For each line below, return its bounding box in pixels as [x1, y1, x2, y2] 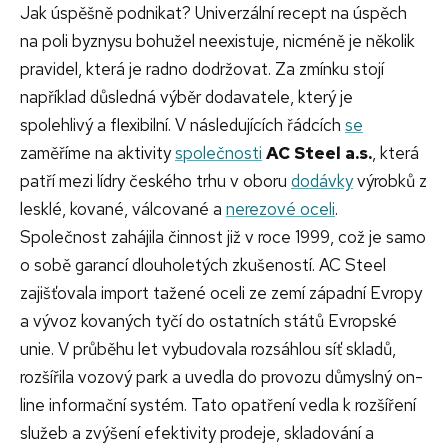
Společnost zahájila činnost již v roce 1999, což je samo [20, 225, 426, 248]
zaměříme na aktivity [20, 141, 175, 164]
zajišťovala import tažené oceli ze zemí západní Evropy [20, 281, 422, 304]
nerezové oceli [226, 197, 335, 220]
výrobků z [353, 169, 427, 192]
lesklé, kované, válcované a [20, 197, 226, 220]
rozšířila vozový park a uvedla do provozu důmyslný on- [20, 365, 423, 388]
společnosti [175, 141, 262, 164]
